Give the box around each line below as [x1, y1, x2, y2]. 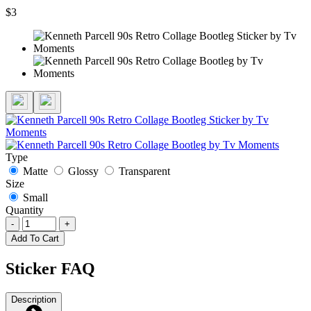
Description [11, 294, 56, 305]
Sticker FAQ [6, 259, 95, 278]
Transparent [119, 165, 170, 177]
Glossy [68, 165, 99, 177]
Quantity [6, 203, 44, 216]
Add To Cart [11, 233, 59, 244]
